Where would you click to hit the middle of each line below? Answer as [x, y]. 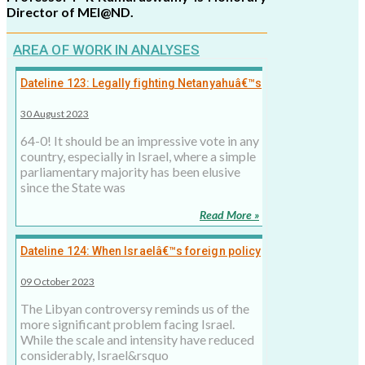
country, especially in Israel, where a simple [138, 156]
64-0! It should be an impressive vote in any [140, 141]
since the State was [73, 187]
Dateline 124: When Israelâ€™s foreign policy [141, 251]
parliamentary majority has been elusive [130, 172]
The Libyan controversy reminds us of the [135, 309]
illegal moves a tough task [91, 100]
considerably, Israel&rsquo [95, 355]
